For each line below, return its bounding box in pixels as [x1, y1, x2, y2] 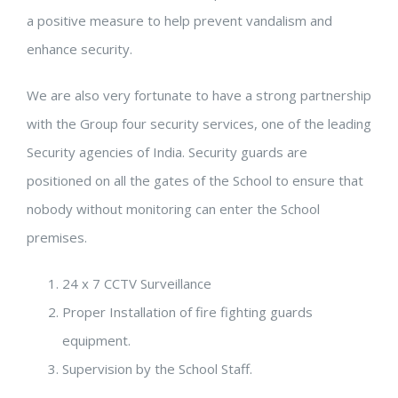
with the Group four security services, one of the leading [27, 115, 371, 133]
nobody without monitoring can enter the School [27, 200, 320, 219]
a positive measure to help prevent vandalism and [27, 12, 332, 30]
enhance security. [27, 40, 132, 59]
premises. [27, 228, 87, 247]
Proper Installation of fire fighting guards [62, 303, 313, 322]
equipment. [62, 331, 131, 350]
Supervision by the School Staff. [62, 360, 252, 378]
